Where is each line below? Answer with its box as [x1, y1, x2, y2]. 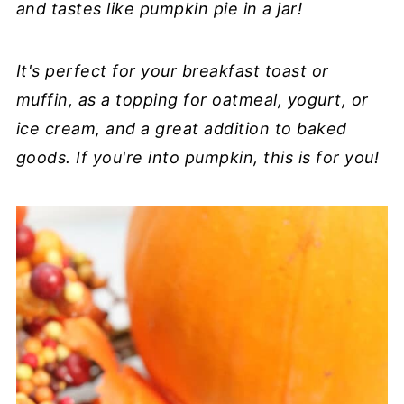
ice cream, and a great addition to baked [15, 119, 347, 138]
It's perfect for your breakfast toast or [15, 61, 329, 80]
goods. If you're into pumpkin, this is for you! [15, 148, 380, 167]
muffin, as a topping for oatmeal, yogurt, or [15, 90, 369, 109]
